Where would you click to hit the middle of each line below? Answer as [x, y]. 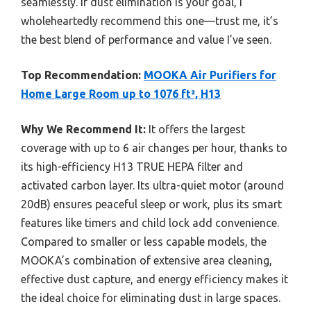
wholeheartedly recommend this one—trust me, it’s [150, 20]
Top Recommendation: [81, 75]
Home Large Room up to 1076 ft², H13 [121, 93]
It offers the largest [195, 129]
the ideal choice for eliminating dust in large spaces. [151, 297]
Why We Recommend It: [83, 129]
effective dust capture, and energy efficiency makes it [154, 279]
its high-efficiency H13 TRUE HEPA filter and [132, 166]
